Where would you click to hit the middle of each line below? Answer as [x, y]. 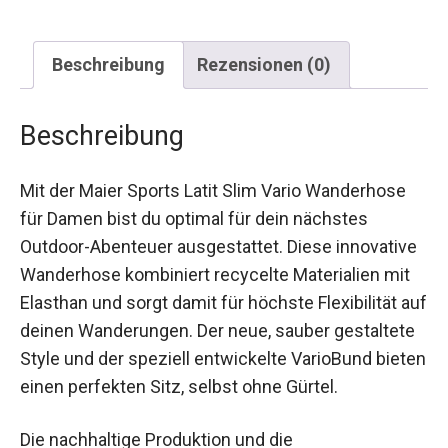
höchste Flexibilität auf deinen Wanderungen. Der [213, 315]
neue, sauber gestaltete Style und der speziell [200, 343]
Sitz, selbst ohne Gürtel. [114, 399]
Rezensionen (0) [264, 49]
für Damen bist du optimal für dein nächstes [194, 203]
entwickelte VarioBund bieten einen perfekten [201, 371]
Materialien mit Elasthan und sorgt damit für [192, 287]
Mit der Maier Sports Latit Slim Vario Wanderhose [213, 175]
